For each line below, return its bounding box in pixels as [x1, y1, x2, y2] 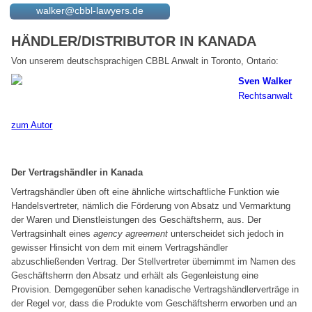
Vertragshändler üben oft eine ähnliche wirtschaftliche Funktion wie [11, 187, 280, 198]
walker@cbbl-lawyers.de [36, 5, 144, 16]
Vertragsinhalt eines [11, 228, 94, 240]
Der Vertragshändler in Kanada [11, 167, 143, 178]
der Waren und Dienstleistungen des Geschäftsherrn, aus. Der [11, 214, 262, 226]
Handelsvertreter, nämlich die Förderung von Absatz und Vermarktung [11, 201, 291, 212]
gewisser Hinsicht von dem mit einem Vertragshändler [11, 242, 228, 253]
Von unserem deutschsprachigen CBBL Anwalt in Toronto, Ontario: [11, 55, 279, 66]
